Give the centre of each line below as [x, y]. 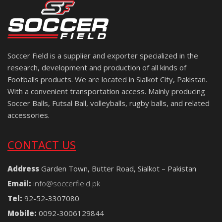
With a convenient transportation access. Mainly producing [106, 91]
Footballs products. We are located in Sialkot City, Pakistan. [107, 79]
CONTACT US [42, 144]
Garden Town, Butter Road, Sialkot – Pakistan [118, 168]
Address [23, 168]
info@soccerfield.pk [67, 183]
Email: [19, 183]
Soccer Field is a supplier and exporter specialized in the [103, 55]
